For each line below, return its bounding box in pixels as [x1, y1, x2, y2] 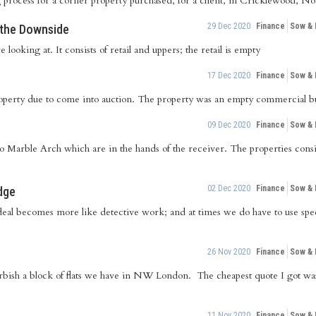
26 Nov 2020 [207, 247, 250, 257]
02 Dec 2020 [207, 183, 250, 193]
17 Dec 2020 [207, 71, 250, 80]
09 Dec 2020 [207, 120, 250, 130]
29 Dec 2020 [207, 21, 250, 31]
